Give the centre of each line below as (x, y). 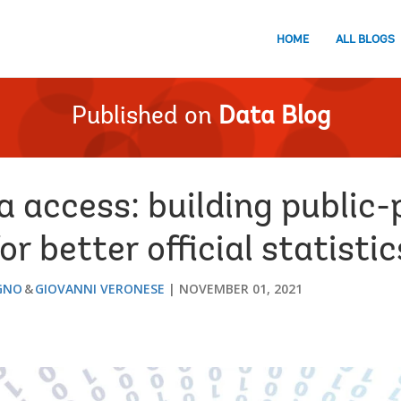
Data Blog (274, 117)
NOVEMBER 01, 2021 (241, 289)
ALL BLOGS (365, 39)
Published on (141, 117)
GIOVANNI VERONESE (100, 289)
